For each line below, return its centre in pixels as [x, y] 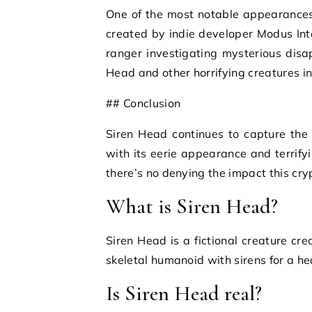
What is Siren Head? [192, 206]
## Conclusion [143, 103]
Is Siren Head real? [184, 294]
